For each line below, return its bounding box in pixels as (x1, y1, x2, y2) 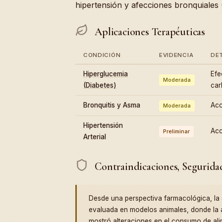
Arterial (83, 133, 106, 141)
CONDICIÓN (83, 52, 121, 59)
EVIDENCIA (159, 52, 194, 59)
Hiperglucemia (83, 70, 128, 78)
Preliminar (163, 128, 190, 135)
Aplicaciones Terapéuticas (92, 25, 205, 39)
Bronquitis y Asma (83, 101, 140, 110)
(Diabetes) (83, 81, 116, 90)
